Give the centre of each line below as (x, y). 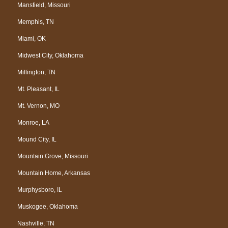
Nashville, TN (36, 223)
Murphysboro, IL (40, 190)
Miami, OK (32, 38)
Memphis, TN (36, 22)
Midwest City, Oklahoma (50, 55)
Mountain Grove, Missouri (53, 156)
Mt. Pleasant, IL (38, 89)
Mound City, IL (37, 139)
